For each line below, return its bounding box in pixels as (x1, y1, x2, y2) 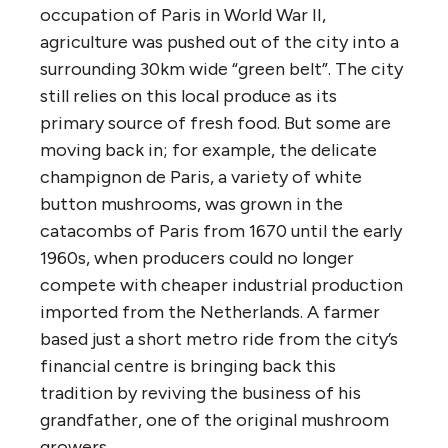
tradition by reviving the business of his (40, 381, 361, 404)
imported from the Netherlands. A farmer (40, 300, 380, 323)
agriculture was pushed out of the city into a (40, 30, 399, 53)
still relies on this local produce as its (40, 84, 337, 107)
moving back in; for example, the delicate (40, 138, 377, 161)
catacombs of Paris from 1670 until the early (40, 219, 402, 242)
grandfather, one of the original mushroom (40, 408, 389, 431)
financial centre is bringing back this (40, 354, 336, 377)
